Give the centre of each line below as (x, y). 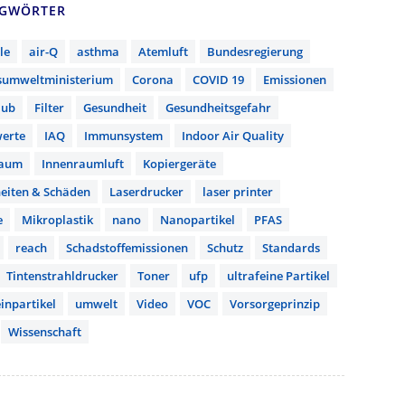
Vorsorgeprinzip (275, 303)
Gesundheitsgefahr (218, 107)
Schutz (225, 247)
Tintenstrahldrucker (62, 275)
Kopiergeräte (179, 163)
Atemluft (163, 51)
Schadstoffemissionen (127, 247)
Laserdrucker (146, 191)
